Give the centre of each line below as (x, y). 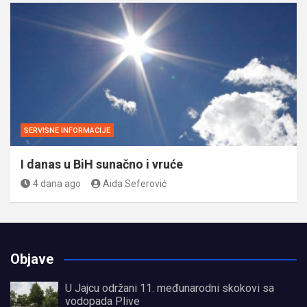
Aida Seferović (135, 184)
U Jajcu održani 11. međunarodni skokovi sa (170, 288)
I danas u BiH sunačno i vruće (102, 164)
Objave (32, 259)
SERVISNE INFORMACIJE (67, 131)
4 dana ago (57, 184)
